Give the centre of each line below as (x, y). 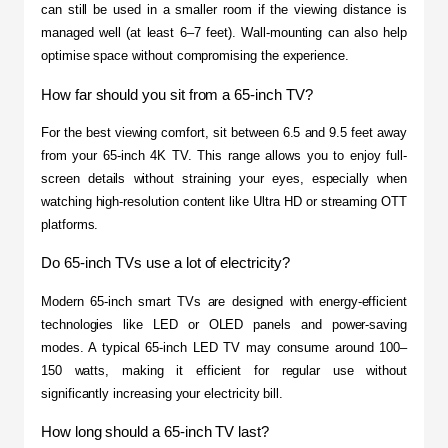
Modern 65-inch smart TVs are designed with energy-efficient (224, 301)
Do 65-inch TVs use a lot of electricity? (165, 263)
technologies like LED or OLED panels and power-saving (224, 324)
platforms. (70, 224)
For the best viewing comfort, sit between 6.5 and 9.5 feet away (224, 132)
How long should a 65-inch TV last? (155, 431)
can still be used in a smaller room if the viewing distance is (224, 10)
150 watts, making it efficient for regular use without (224, 370)
